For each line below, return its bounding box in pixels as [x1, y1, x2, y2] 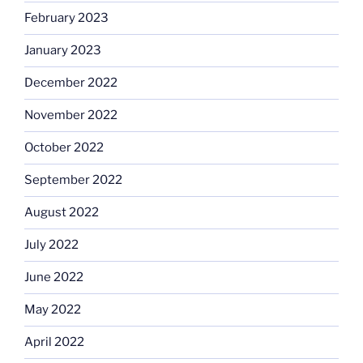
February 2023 [24, 11, 109, 26]
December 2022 [24, 75, 117, 91]
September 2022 [24, 173, 122, 188]
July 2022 [24, 237, 79, 253]
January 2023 [24, 43, 101, 58]
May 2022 [24, 302, 81, 318]
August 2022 [24, 205, 99, 220]
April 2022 [24, 335, 84, 350]
